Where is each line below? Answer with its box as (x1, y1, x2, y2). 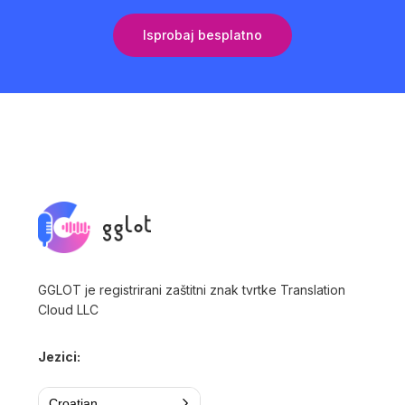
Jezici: (38, 349, 81, 365)
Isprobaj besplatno (143, 26, 262, 42)
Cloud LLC (38, 302, 99, 318)
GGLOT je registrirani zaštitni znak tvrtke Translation (38, 282, 346, 298)
